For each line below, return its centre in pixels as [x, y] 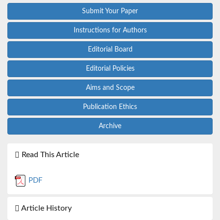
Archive [110, 126]
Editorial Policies [110, 69]
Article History [46, 208]
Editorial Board [110, 49]
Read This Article [49, 154]
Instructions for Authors [110, 30]
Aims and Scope [110, 88]
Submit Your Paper [110, 11]
